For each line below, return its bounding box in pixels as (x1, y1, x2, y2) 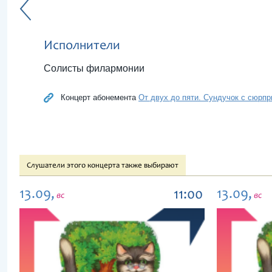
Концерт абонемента (61, 93, 138, 102)
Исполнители (44, 39, 120, 53)
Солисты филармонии (44, 63, 144, 73)
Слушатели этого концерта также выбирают (27, 162, 178, 170)
